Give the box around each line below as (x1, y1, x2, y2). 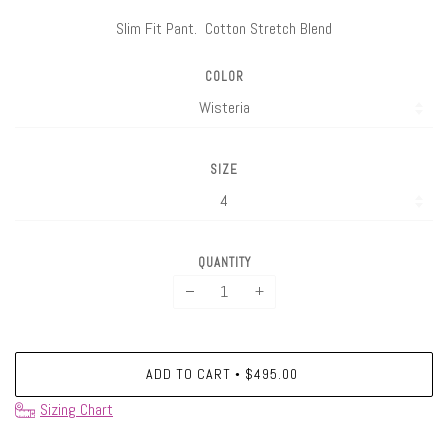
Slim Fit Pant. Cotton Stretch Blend (116, 18, 332, 40)
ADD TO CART (146, 365, 231, 384)
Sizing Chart (40, 399, 113, 421)
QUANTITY (197, 253, 251, 271)
